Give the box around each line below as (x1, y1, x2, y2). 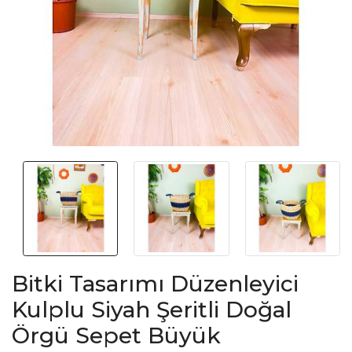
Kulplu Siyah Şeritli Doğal (12, 295, 291, 323)
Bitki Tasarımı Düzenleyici (12, 269, 299, 297)
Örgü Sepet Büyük (12, 321, 221, 349)
